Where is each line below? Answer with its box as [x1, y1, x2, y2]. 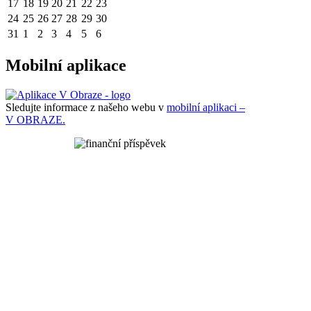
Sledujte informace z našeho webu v [6, 101, 167, 114]
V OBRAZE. [6, 114, 65, 126]
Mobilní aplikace [6, 56, 126, 75]
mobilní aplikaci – [167, 101, 245, 114]
